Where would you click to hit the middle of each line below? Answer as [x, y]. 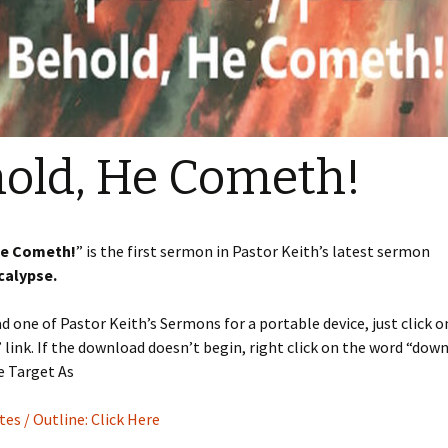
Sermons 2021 [327, 74]
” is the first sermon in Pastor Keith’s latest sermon [253, 251]
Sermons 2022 [327, 29]
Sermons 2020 [327, 119]
